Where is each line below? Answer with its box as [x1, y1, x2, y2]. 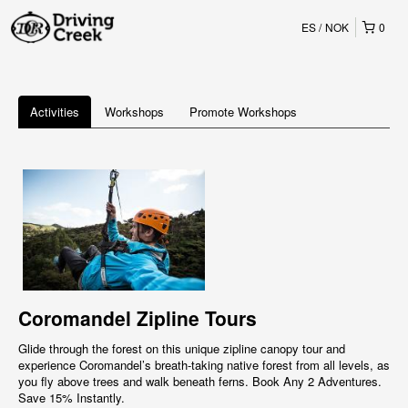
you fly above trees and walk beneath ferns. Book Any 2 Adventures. [18, 372, 382, 391]
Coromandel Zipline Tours [18, 304, 257, 332]
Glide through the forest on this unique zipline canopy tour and [18, 340, 345, 358]
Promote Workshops [189, 103, 297, 120]
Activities [30, 103, 79, 120]
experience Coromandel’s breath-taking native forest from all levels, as [18, 356, 390, 374]
